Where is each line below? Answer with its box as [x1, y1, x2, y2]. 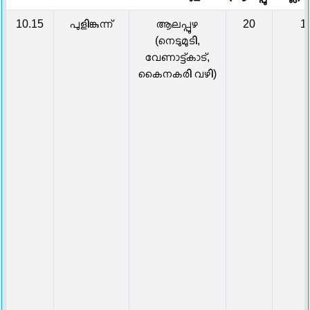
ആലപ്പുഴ [156, 18, 199, 30]
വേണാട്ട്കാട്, [145, 51, 210, 64]
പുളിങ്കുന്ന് [70, 18, 113, 30]
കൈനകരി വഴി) [138, 68, 217, 80]
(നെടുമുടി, [155, 35, 200, 47]
